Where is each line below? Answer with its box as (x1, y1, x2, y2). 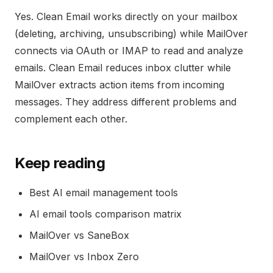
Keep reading (15, 154, 105, 172)
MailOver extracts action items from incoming (15, 79, 224, 91)
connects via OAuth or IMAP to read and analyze (15, 44, 243, 57)
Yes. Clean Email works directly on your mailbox (15, 10, 238, 23)
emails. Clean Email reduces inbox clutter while (15, 62, 231, 74)
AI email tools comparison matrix (29, 208, 182, 220)
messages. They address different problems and (15, 96, 236, 108)
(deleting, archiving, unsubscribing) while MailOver (15, 27, 248, 40)
